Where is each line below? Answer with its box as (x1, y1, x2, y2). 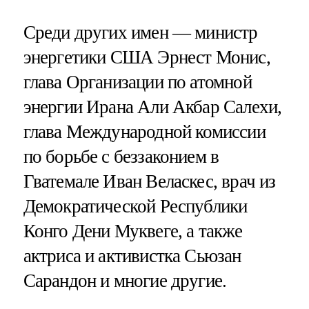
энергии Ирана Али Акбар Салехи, (23, 96, 282, 117)
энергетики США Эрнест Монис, (23, 46, 270, 68)
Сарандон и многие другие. (23, 270, 227, 291)
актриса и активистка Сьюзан (23, 245, 241, 266)
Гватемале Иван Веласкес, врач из (23, 170, 276, 192)
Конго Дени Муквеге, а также (23, 220, 243, 241)
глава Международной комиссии (23, 121, 266, 142)
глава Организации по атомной (23, 71, 252, 92)
